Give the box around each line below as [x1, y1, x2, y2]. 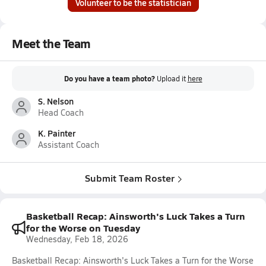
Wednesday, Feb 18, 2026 [26, 233, 128, 245]
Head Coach [38, 107, 84, 118]
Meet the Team [12, 35, 91, 52]
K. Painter [38, 127, 75, 139]
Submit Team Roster [84, 171, 175, 185]
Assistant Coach [38, 139, 99, 150]
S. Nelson [38, 95, 74, 107]
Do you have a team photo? [64, 74, 155, 84]
